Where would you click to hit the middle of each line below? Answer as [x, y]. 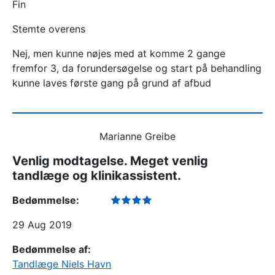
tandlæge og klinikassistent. [97, 176]
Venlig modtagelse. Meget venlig [110, 161]
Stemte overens [49, 29]
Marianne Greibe [137, 136]
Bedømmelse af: [52, 249]
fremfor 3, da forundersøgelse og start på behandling [137, 68]
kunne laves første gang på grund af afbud [112, 83]
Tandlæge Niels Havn [62, 264]
